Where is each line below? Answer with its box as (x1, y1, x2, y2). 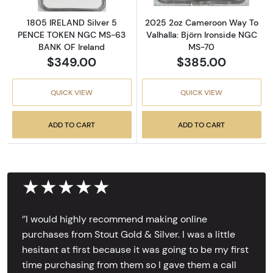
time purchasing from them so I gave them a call (22, 258, 236, 271)
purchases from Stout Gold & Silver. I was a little (22, 228, 235, 240)
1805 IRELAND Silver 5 (26, 16, 117, 28)
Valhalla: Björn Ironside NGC (146, 29, 257, 41)
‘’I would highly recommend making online (22, 213, 207, 225)
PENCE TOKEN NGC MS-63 (18, 29, 126, 40)
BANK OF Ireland (38, 41, 105, 52)
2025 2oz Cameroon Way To (144, 17, 258, 29)
